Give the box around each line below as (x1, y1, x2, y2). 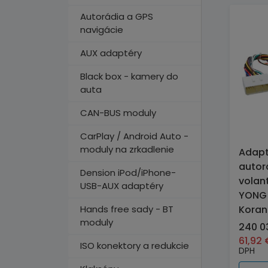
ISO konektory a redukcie (80, 239, 189, 252)
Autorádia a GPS (80, 10, 153, 23)
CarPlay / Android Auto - (80, 130, 188, 142)
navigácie (80, 23, 123, 36)
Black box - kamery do (80, 70, 178, 83)
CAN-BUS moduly (80, 106, 156, 119)
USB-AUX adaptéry (80, 179, 163, 192)
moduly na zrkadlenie (80, 143, 174, 156)
